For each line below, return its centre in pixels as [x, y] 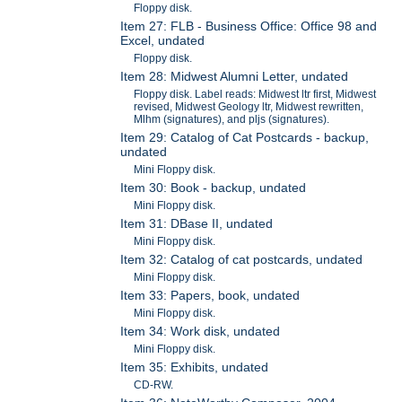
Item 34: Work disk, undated [201, 332]
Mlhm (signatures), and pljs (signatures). [232, 120]
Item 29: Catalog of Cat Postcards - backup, [245, 138]
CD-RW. [154, 385]
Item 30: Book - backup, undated [214, 188]
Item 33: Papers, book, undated [210, 296]
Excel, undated [163, 41]
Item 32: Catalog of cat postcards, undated [242, 260]
